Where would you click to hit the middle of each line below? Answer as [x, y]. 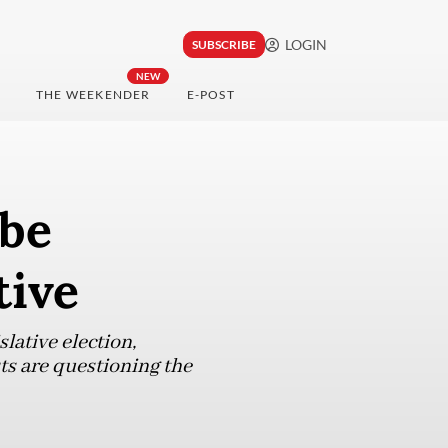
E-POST [210, 95]
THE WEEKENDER [93, 95]
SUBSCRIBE [223, 45]
